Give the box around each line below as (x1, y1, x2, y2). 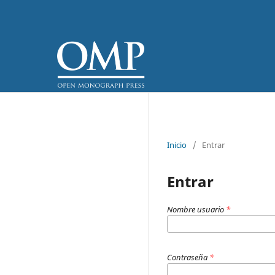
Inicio (167, 139, 187, 150)
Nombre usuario (167, 203, 226, 215)
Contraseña (167, 251, 209, 263)
